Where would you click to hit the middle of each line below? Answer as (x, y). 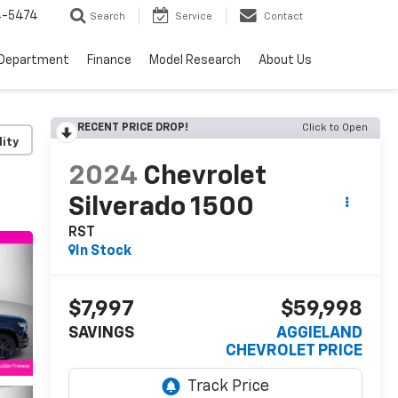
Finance (109, 61)
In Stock (103, 252)
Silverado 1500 (161, 208)
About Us (285, 61)
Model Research (195, 61)
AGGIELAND (319, 334)
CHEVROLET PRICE (294, 351)
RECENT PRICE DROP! (132, 128)
